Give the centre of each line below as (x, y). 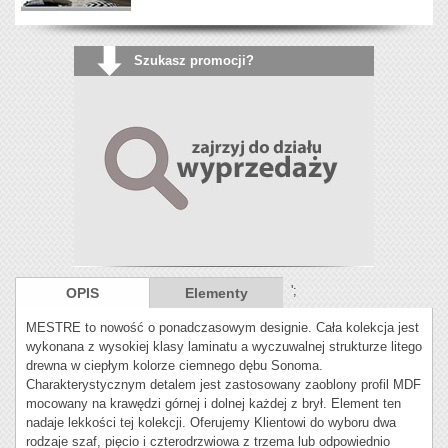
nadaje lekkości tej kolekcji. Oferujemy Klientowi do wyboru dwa (211, 423)
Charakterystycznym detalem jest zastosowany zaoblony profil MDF (223, 385)
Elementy (216, 293)
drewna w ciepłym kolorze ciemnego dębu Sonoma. (174, 366)
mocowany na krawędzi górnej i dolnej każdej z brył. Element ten (213, 404)
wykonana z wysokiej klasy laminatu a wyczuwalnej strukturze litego (224, 347)
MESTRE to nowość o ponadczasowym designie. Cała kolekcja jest (222, 328)
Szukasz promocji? (198, 61)
